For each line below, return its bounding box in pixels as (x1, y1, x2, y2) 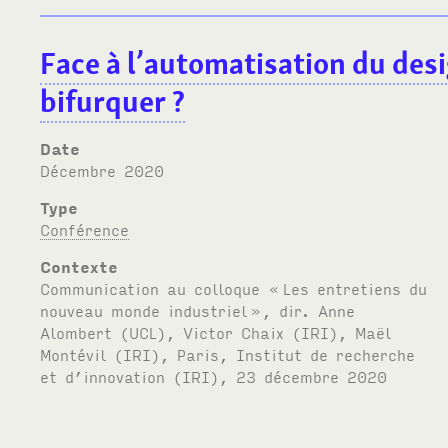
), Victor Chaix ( (157, 321, 302, 342)
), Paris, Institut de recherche (151, 343, 416, 364)
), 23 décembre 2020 (210, 365, 388, 386)
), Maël (329, 321, 392, 342)
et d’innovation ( (40, 365, 183, 386)
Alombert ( (40, 321, 130, 342)
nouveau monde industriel (40, 299, 248, 320)
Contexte (40, 255, 119, 276)
